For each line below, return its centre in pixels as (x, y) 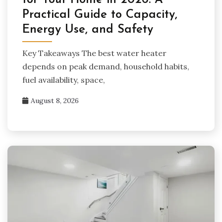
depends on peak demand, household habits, (106, 67)
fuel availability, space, (64, 80)
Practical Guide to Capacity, (100, 15)
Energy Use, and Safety (88, 30)
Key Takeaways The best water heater (94, 53)
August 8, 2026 (55, 101)
